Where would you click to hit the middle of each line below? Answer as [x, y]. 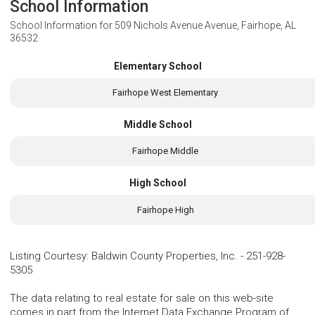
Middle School [157, 124]
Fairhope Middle [166, 151]
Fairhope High [165, 210]
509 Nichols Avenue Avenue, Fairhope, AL [205, 25]
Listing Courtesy [48, 256]
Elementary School [157, 66]
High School [157, 183]
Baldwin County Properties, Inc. [165, 256]
